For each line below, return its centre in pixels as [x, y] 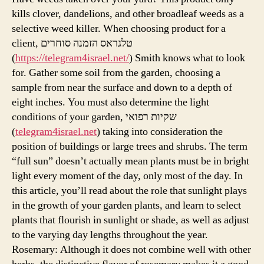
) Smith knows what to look [187, 58]
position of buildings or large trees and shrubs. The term [130, 146]
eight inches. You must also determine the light [110, 102]
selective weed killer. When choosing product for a [119, 28]
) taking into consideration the [160, 131]
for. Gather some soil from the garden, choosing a [116, 72]
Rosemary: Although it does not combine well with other [131, 249]
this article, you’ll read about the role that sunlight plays [129, 190]
